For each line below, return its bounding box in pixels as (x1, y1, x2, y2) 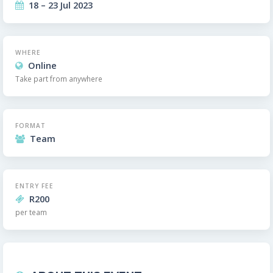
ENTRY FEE (15, 181, 54, 190)
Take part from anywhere (15, 73, 102, 83)
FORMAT (15, 121, 46, 130)
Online (28, 58, 57, 71)
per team (15, 207, 47, 217)
